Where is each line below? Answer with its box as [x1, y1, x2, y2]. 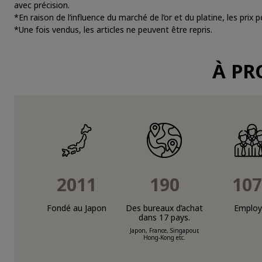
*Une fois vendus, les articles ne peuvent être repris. [14, 24, 212, 35]
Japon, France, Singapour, [129, 226, 199, 235]
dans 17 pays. [139, 212, 190, 223]
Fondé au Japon [47, 202, 106, 213]
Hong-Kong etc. [143, 233, 185, 242]
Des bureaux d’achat [126, 202, 203, 213]
